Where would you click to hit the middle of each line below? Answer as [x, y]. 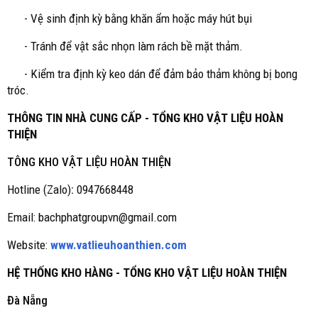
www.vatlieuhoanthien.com [119, 245]
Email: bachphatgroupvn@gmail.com [92, 217]
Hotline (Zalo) [39, 190]
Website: [29, 245]
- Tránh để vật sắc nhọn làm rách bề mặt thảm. [125, 46]
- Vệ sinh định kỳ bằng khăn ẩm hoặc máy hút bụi [130, 18]
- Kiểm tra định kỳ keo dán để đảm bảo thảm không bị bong [152, 74]
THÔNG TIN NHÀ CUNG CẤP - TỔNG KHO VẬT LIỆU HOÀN [145, 118]
